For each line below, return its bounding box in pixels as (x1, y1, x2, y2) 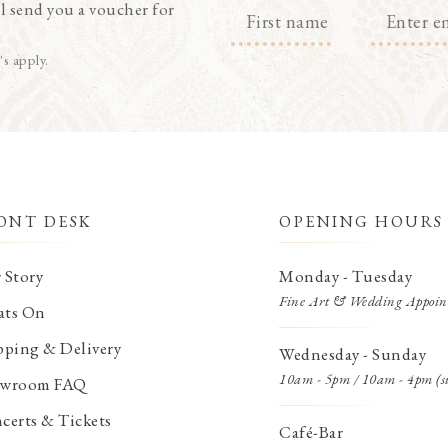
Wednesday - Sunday (279, 343, 426, 366)
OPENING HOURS (279, 211, 444, 233)
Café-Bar (279, 421, 343, 444)
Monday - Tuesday (279, 265, 412, 288)
